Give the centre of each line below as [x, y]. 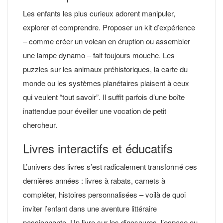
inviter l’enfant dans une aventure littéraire [90, 208]
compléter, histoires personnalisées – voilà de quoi [104, 194]
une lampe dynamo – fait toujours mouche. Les [99, 55]
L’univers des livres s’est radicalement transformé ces [110, 166]
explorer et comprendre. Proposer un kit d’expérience [109, 27]
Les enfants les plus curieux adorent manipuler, [99, 13]
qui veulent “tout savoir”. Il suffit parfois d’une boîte [104, 97]
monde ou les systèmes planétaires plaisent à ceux [106, 83]
